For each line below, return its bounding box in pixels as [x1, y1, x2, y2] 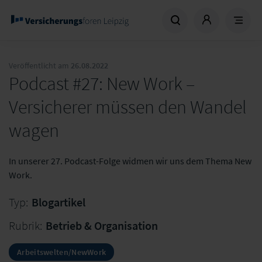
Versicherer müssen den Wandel [9, 95, 247, 119]
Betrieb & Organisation [46, 218, 158, 233]
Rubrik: [9, 218, 42, 233]
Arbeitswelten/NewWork [17, 247, 106, 257]
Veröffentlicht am [9, 60, 71, 71]
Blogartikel [32, 195, 85, 209]
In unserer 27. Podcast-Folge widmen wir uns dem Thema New [9, 155, 251, 167]
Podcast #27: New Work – [9, 72, 195, 95]
